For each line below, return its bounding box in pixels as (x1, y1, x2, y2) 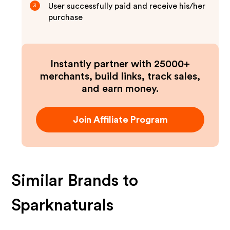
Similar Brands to (11, 172, 139, 189)
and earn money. (82, 84, 159, 94)
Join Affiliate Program (72, 115, 168, 124)
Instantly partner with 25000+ (50, 59, 190, 69)
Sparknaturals (11, 197, 114, 214)
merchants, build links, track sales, (40, 71, 200, 82)
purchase (48, 13, 83, 22)
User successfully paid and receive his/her (48, 2, 206, 10)
